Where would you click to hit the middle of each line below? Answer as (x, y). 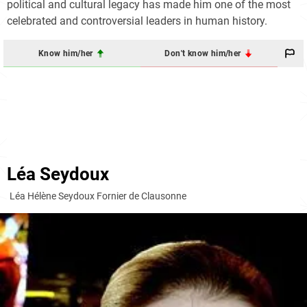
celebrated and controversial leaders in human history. (137, 21)
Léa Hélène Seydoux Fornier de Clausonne (98, 196)
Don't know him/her (204, 53)
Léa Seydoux (58, 174)
